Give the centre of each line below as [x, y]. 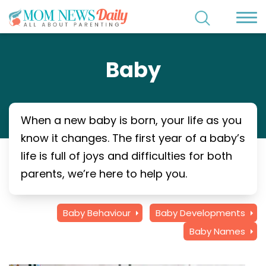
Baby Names [217, 231]
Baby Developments [200, 213]
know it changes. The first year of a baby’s [133, 138]
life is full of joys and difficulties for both [126, 156]
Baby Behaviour [97, 213]
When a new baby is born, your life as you [131, 120]
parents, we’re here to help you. [104, 174]
